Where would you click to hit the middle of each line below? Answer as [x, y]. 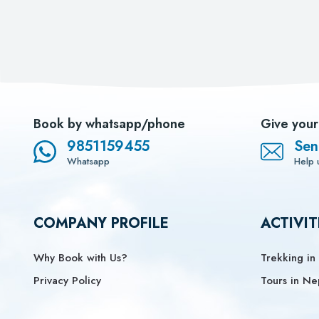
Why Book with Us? [80, 257]
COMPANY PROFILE [101, 223]
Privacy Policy [67, 280]
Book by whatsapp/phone [109, 124]
